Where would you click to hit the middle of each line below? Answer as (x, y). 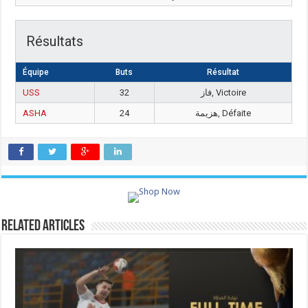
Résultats (55, 41)
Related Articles (43, 227)
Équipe (36, 72)
